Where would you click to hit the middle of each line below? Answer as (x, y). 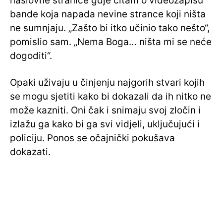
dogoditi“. (31, 56)
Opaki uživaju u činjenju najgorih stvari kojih (107, 83)
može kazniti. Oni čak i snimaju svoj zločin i (105, 111)
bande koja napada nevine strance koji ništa (108, 14)
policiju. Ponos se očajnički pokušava (92, 138)
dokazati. (30, 152)
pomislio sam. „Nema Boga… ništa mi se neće (111, 42)
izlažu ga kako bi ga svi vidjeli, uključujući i (105, 124)
